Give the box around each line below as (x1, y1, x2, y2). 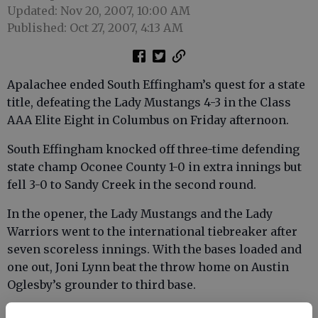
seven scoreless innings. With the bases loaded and (7, 242, 302, 256)
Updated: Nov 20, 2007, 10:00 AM (7, 4, 190, 18)
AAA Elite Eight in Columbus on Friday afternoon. (7, 113, 289, 127)
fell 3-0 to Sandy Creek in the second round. (7, 177, 256, 192)
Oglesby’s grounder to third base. (7, 278, 196, 292)
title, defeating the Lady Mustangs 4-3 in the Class (7, 95, 291, 109)
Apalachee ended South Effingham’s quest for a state (7, 77, 305, 92)
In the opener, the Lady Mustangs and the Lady (7, 207, 273, 221)
